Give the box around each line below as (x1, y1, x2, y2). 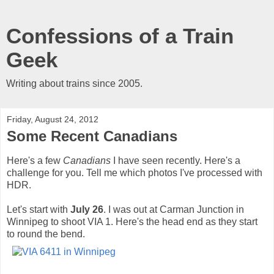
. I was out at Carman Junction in (103, 204, 244, 215)
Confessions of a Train (6, 24, 234, 48)
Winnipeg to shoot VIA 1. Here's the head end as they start (7, 216, 257, 227)
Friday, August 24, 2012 (7, 114, 98, 124)
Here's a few (7, 155, 63, 166)
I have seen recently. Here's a (111, 155, 240, 166)
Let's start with (7, 204, 70, 215)
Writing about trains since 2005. (6, 78, 143, 89)
